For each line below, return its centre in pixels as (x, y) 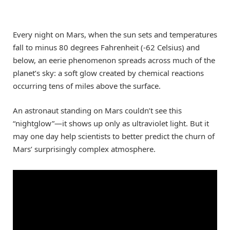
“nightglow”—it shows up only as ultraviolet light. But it (111, 123)
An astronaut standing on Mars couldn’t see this (97, 110)
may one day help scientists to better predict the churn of (114, 136)
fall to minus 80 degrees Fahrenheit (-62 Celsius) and (106, 47)
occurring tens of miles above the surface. (87, 85)
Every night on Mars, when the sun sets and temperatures (115, 34)
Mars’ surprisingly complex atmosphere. (84, 149)
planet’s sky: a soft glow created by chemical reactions (108, 73)
